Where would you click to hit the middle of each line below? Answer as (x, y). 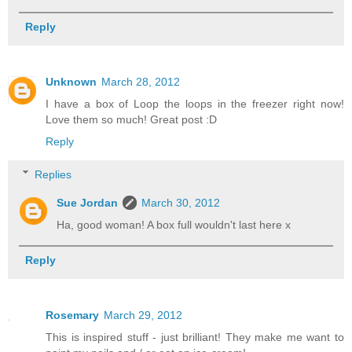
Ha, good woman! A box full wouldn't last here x (174, 224)
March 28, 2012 (141, 82)
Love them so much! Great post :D (131, 119)
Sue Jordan (88, 202)
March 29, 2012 (143, 315)
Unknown (71, 82)
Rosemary (72, 315)
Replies (53, 174)
